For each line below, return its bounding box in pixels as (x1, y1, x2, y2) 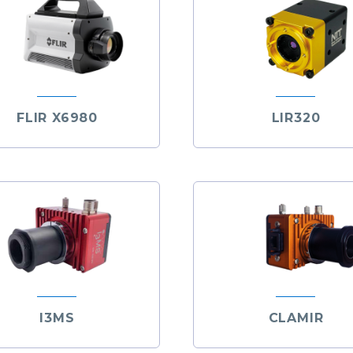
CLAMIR (268, 310, 324, 325)
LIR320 (271, 110, 321, 126)
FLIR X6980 (16, 110, 98, 126)
